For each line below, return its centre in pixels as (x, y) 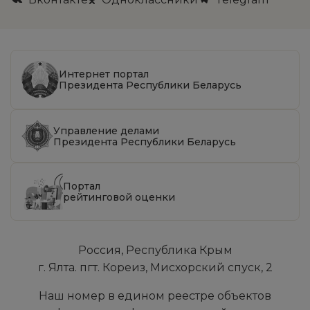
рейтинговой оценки (119, 198)
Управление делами (106, 130)
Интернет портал (104, 74)
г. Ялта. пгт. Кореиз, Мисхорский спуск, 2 (155, 268)
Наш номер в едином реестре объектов (155, 296)
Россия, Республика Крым (155, 250)
